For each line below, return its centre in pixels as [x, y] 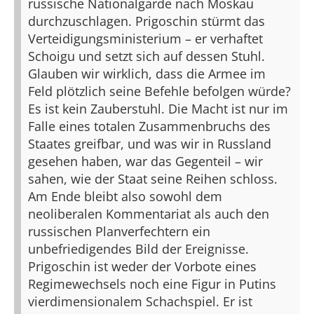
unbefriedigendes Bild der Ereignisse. [138, 249]
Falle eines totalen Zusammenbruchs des [149, 126]
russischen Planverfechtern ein [119, 231]
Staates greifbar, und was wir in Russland [150, 144]
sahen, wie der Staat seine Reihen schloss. [153, 179]
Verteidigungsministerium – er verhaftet [145, 39]
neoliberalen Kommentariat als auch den [149, 214]
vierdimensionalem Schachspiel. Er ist [140, 301]
